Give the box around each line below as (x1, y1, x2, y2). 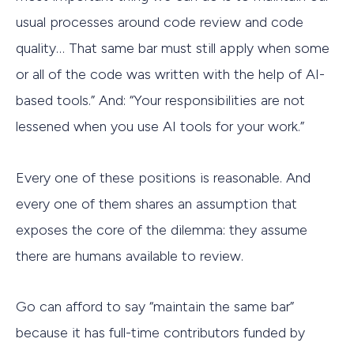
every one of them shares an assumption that (16, 194, 297, 213)
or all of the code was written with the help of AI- (16, 66, 325, 84)
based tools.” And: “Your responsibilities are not (16, 92, 305, 110)
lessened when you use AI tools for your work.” (16, 118, 304, 136)
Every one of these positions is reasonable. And (16, 168, 311, 186)
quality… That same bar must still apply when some (16, 40, 330, 58)
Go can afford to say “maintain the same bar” (16, 298, 294, 316)
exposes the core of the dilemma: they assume (16, 220, 307, 239)
